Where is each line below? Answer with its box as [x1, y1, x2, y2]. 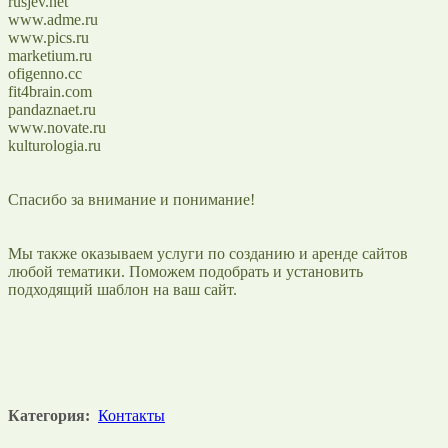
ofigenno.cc [8, 64, 82, 82]
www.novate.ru [8, 118, 106, 136]
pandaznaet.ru [8, 100, 96, 118]
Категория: [8, 406, 90, 424]
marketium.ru [8, 46, 92, 64]
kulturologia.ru [8, 136, 101, 154]
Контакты [98, 406, 165, 424]
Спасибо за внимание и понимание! [8, 190, 255, 208]
